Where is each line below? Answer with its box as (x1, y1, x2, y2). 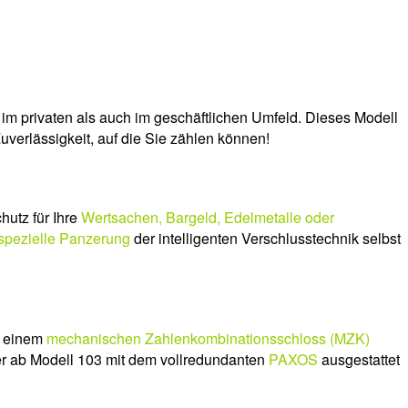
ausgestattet (318, 349, 400, 371)
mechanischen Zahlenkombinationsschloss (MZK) (46, 328, 370, 350)
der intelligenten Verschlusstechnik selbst (130, 227, 401, 249)
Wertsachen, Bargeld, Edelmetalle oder (81, 206, 334, 228)
